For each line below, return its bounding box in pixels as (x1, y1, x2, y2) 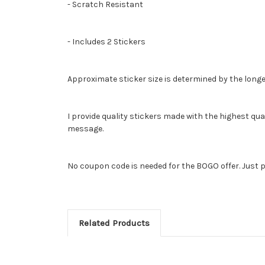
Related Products (78, 217, 150, 228)
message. (67, 123, 104, 134)
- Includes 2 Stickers (67, 36, 146, 47)
